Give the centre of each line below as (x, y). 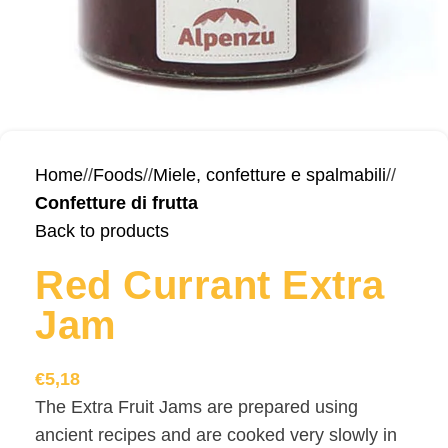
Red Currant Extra (210, 285)
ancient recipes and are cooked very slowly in (216, 435)
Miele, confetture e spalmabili (269, 175)
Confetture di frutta (116, 203)
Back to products (102, 231)
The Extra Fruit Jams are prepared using (196, 407)
